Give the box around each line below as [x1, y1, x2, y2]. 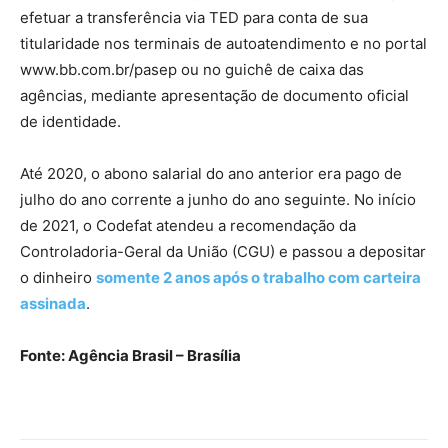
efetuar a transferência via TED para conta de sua [20, 7, 368, 27]
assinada [20, 293, 86, 313]
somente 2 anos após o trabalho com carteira [96, 267, 421, 287]
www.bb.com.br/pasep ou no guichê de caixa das [20, 59, 364, 79]
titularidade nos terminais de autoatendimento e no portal [20, 33, 427, 53]
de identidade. [20, 111, 121, 131]
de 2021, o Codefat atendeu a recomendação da [20, 215, 356, 235]
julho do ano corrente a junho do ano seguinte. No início [20, 189, 416, 209]
